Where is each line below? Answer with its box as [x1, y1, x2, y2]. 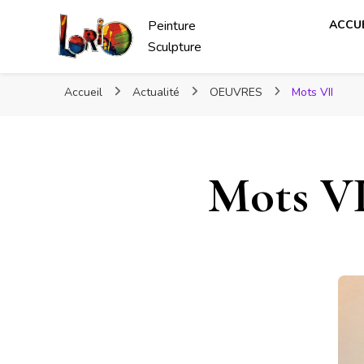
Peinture [148, 16, 197, 35]
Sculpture [148, 37, 202, 56]
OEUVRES [209, 84, 266, 100]
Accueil [64, 84, 102, 100]
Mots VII [292, 84, 334, 100]
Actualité [132, 84, 183, 100]
